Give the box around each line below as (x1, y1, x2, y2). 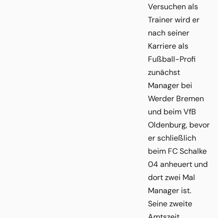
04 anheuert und (148, 159, 208, 169)
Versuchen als (148, 1, 198, 12)
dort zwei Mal (148, 172, 195, 182)
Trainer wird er (148, 14, 200, 25)
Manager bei (148, 80, 192, 91)
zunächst (148, 67, 180, 77)
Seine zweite (148, 198, 192, 209)
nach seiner (148, 27, 189, 38)
